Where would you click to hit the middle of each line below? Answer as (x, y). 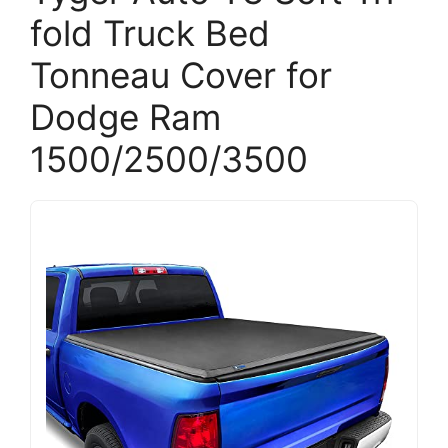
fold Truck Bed (150, 33)
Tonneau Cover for (181, 75)
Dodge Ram (125, 117)
